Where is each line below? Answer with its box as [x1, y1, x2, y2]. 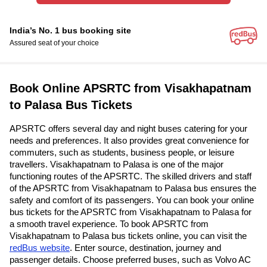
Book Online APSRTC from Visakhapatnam [10, 82, 252, 95]
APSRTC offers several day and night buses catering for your [10, 123, 247, 134]
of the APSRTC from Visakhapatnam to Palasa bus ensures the [10, 183, 256, 194]
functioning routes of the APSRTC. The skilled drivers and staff [10, 171, 252, 182]
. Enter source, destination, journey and [70, 243, 221, 253]
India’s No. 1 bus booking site [10, 25, 131, 35]
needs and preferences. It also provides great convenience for [10, 135, 249, 146]
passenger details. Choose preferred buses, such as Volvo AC [10, 254, 251, 265]
